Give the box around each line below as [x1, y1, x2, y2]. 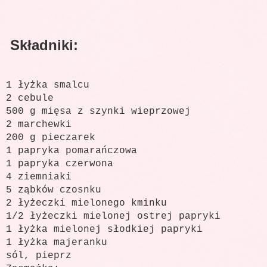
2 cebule [6, 92, 54, 104]
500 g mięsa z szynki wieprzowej [6, 105, 191, 117]
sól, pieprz [6, 250, 72, 261]
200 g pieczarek [6, 132, 95, 143]
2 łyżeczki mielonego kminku [6, 197, 167, 209]
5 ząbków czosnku [6, 184, 101, 195]
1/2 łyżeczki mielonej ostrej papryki [6, 210, 221, 222]
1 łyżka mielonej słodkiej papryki [6, 223, 203, 235]
